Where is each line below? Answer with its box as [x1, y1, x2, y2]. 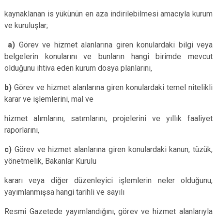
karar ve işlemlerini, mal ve [4, 94, 93, 104]
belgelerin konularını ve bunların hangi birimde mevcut [4, 52, 213, 61]
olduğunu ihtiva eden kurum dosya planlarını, [4, 63, 152, 73]
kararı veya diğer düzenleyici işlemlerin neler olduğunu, [4, 176, 213, 185]
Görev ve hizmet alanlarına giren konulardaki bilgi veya [15, 40, 213, 49]
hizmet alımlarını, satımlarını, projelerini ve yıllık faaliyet [4, 114, 213, 123]
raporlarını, [4, 125, 39, 135]
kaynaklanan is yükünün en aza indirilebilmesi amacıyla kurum [4, 9, 213, 18]
